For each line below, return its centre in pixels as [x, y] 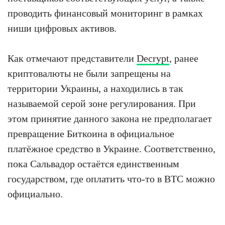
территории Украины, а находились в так [95, 88]
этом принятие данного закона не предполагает [110, 119]
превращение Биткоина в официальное [91, 134]
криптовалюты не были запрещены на [89, 73]
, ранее [184, 58]
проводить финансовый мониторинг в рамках [105, 13]
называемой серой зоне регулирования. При [102, 103]
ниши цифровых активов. [62, 28]
